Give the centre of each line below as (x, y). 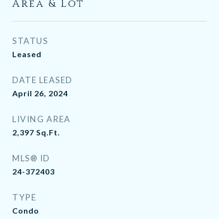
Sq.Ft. (48, 132)
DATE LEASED (42, 80)
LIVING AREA (42, 119)
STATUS (30, 41)
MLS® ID (31, 158)
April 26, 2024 (40, 93)
